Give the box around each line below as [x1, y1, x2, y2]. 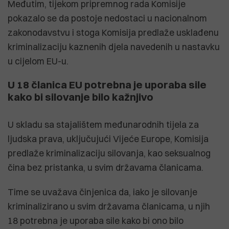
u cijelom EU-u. [8, 55, 68, 66]
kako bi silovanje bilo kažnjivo [8, 90, 153, 103]
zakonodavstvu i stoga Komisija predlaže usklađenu [8, 27, 219, 38]
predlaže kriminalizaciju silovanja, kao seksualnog [8, 147, 211, 158]
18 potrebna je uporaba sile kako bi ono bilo [8, 215, 184, 226]
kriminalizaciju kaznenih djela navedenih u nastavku [8, 41, 220, 52]
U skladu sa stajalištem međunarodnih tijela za [8, 119, 199, 130]
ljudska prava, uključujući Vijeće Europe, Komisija [8, 133, 209, 144]
